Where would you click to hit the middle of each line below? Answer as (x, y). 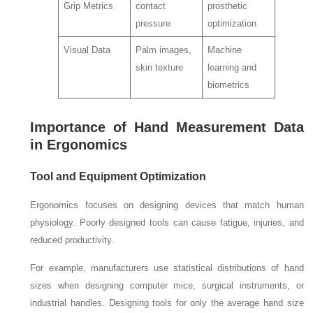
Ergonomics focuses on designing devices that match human (167, 205)
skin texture (159, 68)
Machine (224, 50)
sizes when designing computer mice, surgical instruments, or (167, 285)
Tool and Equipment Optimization (118, 176)
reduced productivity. (72, 240)
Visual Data (87, 50)
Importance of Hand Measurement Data (167, 127)
